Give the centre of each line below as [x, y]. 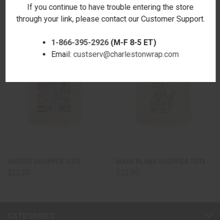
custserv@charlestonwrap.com [126, 54]
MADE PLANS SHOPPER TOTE [161, 161]
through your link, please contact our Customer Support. [110, 19]
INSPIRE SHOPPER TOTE [44, 161]
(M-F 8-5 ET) [133, 42]
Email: [62, 54]
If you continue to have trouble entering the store [110, 7]
